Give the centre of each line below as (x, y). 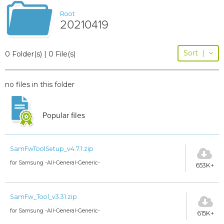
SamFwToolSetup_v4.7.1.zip (52, 148)
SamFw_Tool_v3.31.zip (43, 196)
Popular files (64, 115)
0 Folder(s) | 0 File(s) (40, 54)
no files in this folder (40, 84)
